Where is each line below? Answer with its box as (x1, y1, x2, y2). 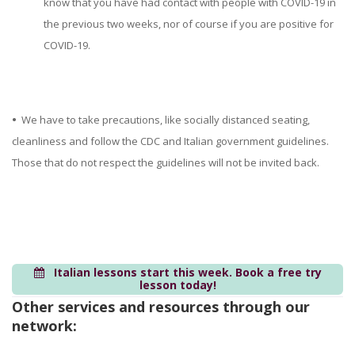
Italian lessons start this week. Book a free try (53, 265, 322, 281)
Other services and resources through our (12, 297, 310, 317)
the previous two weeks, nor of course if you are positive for (44, 16, 334, 31)
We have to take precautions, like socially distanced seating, (17, 112, 310, 127)
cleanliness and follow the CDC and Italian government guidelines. (12, 133, 329, 148)
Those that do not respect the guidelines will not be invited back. (12, 155, 319, 170)
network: (12, 316, 77, 336)
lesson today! (139, 277, 216, 293)
